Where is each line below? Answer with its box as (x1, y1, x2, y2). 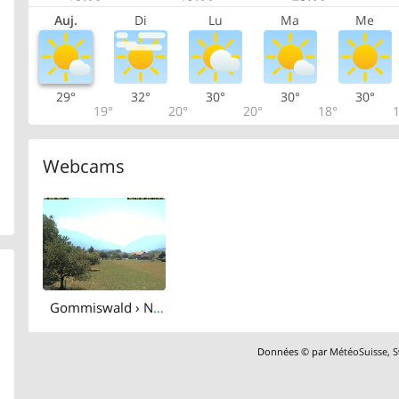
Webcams (42, 154, 125, 179)
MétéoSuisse (330, 344, 388, 358)
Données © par (257, 344, 330, 358)
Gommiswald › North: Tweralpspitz (152, 298, 164, 317)
